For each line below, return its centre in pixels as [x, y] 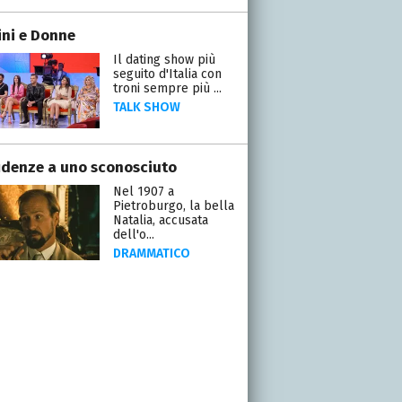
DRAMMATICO [151, 253]
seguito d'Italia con [167, 74]
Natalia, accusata [160, 220]
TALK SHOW [146, 107]
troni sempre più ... [167, 88]
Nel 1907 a [143, 191]
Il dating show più [164, 59]
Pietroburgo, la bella [173, 205]
